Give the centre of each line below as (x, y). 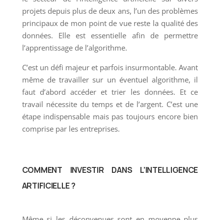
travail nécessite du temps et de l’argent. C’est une (110, 104)
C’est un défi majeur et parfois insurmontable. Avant (110, 67)
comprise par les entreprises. (71, 128)
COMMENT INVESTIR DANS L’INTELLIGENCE (110, 170)
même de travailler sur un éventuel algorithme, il (110, 79)
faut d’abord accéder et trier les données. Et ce (110, 92)
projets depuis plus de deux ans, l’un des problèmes (110, 11)
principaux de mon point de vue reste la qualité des (110, 23)
